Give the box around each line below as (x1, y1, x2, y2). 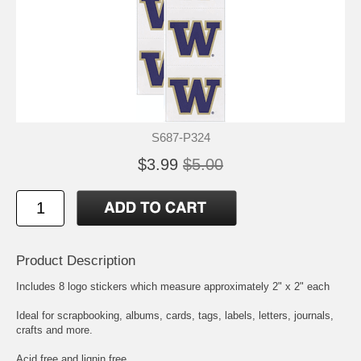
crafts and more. (16, 323, 93, 336)
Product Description (16, 252, 135, 268)
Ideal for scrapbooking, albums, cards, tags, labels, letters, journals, (16, 309, 334, 322)
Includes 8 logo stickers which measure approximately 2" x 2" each (16, 280, 330, 293)
